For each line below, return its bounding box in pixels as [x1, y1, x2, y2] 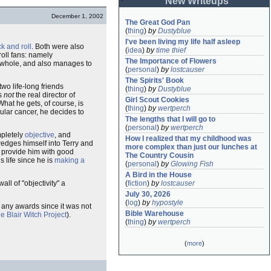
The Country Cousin [125, 151, 194, 160]
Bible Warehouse [125, 209, 184, 218]
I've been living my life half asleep [125, 38, 240, 46]
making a [54, 156, 85, 165]
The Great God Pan [125, 18, 190, 27]
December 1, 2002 [51, 13, 103, 19]
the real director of [14, 91, 75, 99]
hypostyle [152, 198, 183, 207]
